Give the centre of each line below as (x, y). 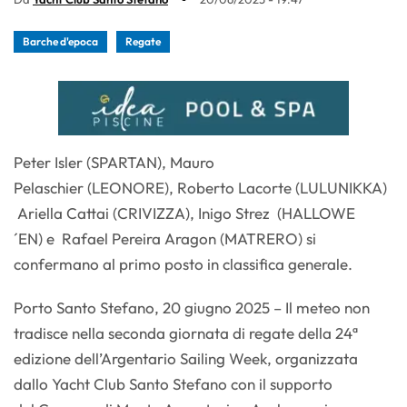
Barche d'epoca (60, 41)
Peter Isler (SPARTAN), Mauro (114, 162)
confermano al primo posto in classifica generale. (183, 263)
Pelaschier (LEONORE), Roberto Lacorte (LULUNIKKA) (200, 187)
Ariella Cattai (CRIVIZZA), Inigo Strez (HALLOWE (184, 213)
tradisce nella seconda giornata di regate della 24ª (186, 333)
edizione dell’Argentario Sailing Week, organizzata (186, 358)
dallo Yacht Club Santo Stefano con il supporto (173, 383)
